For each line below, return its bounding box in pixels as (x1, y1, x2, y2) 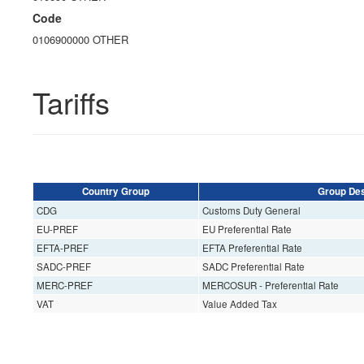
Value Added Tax (201, 297, 277, 311)
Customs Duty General (201, 204, 301, 218)
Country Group (82, 184, 149, 199)
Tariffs (32, 81, 110, 123)
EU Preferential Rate (201, 223, 292, 236)
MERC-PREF (36, 279, 93, 292)
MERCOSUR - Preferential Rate (201, 279, 339, 292)
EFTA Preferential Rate (201, 241, 302, 255)
